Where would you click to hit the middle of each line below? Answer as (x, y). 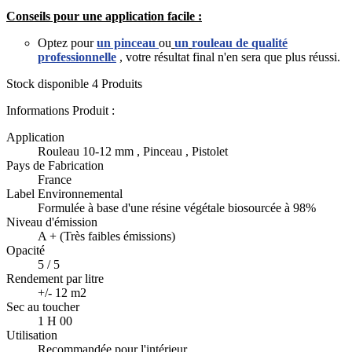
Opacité (26, 250)
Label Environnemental (64, 193)
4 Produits (117, 83)
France (55, 179)
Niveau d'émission (52, 222)
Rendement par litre (55, 278)
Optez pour (66, 42)
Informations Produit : (60, 110)
